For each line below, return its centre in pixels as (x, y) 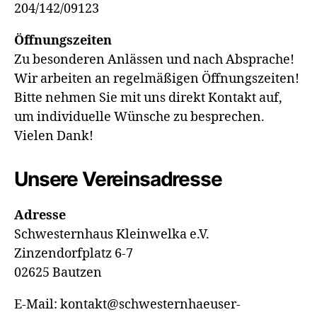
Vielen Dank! (54, 137)
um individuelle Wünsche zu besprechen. (139, 117)
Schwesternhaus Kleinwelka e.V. (112, 235)
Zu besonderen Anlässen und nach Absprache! (154, 60)
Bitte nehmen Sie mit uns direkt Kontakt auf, (148, 98)
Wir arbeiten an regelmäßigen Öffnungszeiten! (157, 79)
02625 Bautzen (58, 273)
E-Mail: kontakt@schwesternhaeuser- (127, 305)
